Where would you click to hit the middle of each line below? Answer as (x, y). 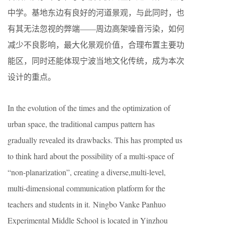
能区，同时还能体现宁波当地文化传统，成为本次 (96, 61)
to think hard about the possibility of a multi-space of (91, 156)
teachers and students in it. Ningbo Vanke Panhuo (87, 204)
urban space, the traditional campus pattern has (81, 124)
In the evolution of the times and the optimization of (89, 108)
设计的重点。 (32, 77)
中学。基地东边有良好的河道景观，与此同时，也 (96, 12)
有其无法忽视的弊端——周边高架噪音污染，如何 (96, 28)
